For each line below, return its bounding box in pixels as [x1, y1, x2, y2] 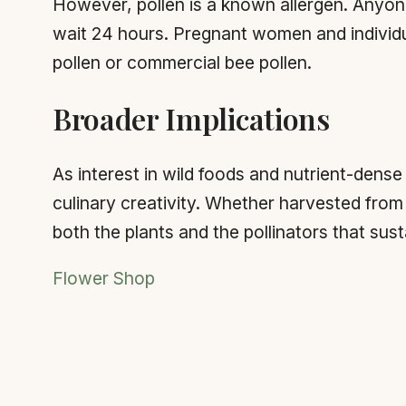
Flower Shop [53, 267, 155, 290]
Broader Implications [53, 98, 330, 138]
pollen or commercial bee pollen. [53, 52, 312, 74]
